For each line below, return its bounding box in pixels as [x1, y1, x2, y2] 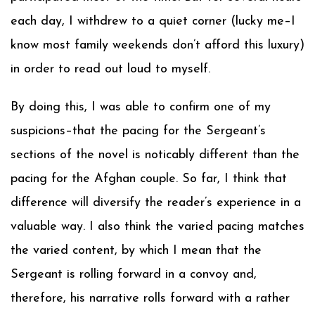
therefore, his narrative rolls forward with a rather [11, 292, 290, 305]
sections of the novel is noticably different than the [11, 148, 300, 162]
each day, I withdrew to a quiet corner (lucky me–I [11, 15, 295, 28]
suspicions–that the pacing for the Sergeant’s [11, 124, 266, 138]
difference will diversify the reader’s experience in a [11, 196, 301, 210]
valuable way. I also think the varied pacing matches [11, 220, 304, 233]
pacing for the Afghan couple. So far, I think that [11, 172, 287, 186]
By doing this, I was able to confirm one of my [11, 101, 271, 114]
